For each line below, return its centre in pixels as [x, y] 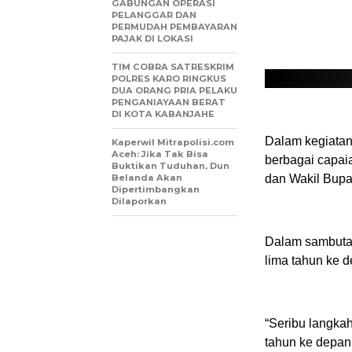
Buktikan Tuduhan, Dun [170, 165]
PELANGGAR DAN [154, 15]
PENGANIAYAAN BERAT [169, 102]
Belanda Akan [147, 177]
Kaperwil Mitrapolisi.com [173, 142]
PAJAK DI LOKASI [152, 38]
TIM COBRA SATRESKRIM [173, 66]
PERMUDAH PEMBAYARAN [174, 26]
